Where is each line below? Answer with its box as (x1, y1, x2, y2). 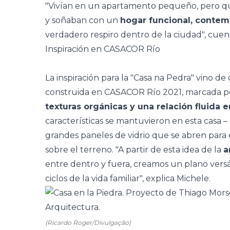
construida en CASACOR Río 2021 (45, 87, 182, 97)
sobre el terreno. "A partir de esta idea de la (45, 145, 223, 155)
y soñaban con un (45, 15, 120, 25)
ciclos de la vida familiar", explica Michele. (45, 174, 210, 183)
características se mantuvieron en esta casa (45, 116, 223, 126)
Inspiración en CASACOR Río (45, 44, 160, 54)
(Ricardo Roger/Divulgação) (45, 219, 131, 226)
